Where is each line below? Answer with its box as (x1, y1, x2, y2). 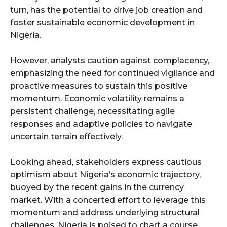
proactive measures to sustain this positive (10, 81, 187, 91)
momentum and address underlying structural (10, 207, 200, 217)
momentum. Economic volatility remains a (10, 93, 184, 103)
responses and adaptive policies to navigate (10, 119, 192, 129)
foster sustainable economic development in (10, 17, 195, 27)
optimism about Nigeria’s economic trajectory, (10, 169, 201, 179)
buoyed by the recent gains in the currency (10, 182, 184, 192)
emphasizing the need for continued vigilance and (10, 68, 215, 78)
